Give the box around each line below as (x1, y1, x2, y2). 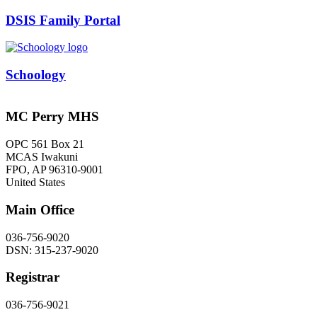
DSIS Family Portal (6, 12, 120, 28)
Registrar (6, 270, 59, 285)
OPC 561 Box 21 (6, 138, 84, 151)
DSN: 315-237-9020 (6, 243, 98, 256)
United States (6, 176, 65, 189)
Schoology (6, 67, 66, 83)
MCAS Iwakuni (6, 151, 78, 163)
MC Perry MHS (6, 109, 99, 125)
